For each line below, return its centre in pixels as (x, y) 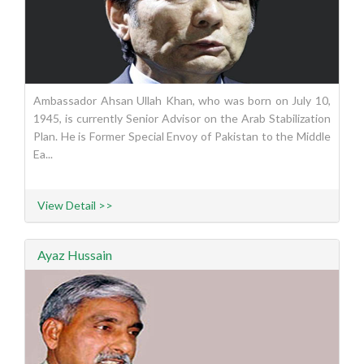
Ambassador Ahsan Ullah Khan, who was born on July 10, (182, 101)
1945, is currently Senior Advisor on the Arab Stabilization (182, 119)
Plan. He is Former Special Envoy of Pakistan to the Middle (182, 136)
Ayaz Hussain (75, 255)
